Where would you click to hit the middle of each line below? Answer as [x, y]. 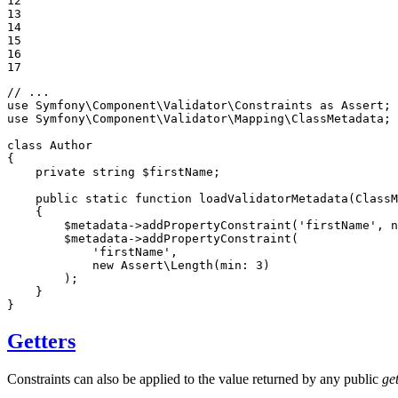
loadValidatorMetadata [274, 198]
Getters [41, 341]
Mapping [259, 118]
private [60, 171]
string [114, 171]
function [163, 198]
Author [71, 145]
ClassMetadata [338, 118]
